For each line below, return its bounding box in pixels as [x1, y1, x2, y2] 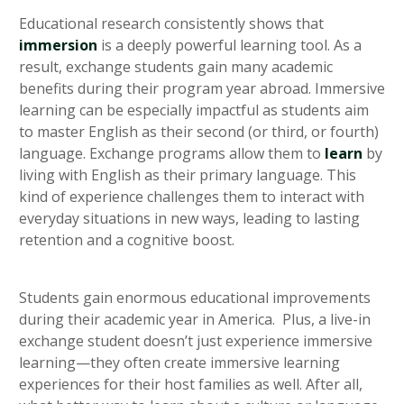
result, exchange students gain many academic [19, 57, 333, 78]
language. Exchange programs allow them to [19, 143, 325, 164]
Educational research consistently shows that [19, 14, 324, 34]
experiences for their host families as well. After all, [19, 374, 363, 395]
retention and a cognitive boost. [19, 230, 234, 251]
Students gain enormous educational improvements [19, 288, 371, 308]
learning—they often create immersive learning [19, 353, 340, 373]
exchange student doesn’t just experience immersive [19, 331, 372, 352]
